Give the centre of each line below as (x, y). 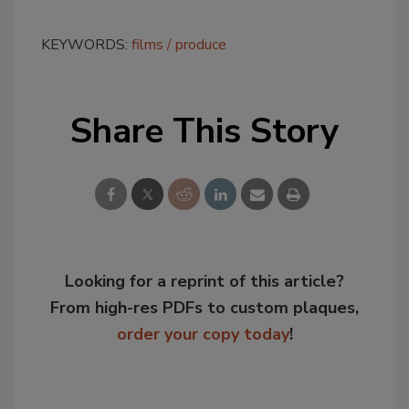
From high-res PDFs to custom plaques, (204, 307)
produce (201, 44)
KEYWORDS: (86, 44)
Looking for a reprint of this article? (204, 281)
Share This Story (204, 131)
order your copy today (203, 334)
